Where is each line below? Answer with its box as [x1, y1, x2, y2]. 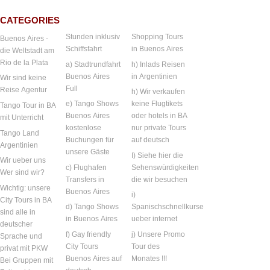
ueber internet [131, 215, 178, 224]
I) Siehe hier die [131, 151, 184, 160]
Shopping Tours [131, 33, 184, 42]
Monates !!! [131, 254, 168, 263]
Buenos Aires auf [66, 254, 122, 263]
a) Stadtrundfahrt [66, 60, 121, 69]
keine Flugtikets [131, 99, 183, 108]
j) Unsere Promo [131, 230, 186, 239]
